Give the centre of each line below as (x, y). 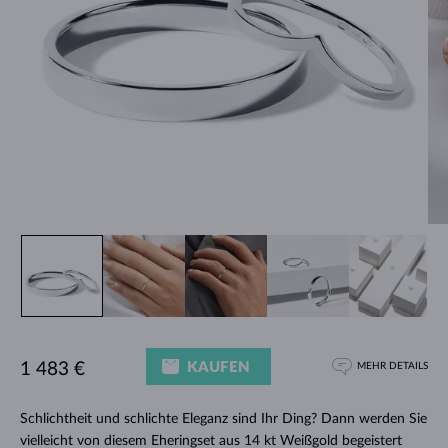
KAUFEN (218, 367)
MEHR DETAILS (393, 365)
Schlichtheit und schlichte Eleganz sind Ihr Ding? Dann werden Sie (223, 418)
